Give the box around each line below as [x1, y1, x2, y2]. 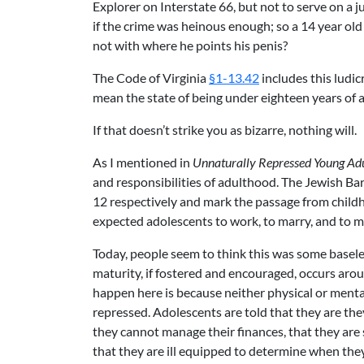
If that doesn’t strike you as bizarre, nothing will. [93, 122, 357, 137]
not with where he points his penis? [93, 37, 288, 53]
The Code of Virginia [93, 70, 209, 85]
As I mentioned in [93, 154, 193, 170]
